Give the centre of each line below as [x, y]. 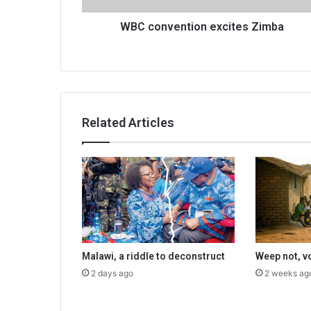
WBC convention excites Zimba [202, 27]
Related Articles [128, 123]
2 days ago [112, 274]
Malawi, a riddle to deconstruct [153, 257]
